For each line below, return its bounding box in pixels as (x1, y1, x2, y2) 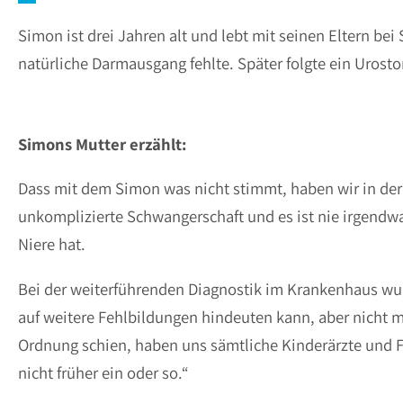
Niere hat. (18, 233, 85, 255)
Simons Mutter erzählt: (18, 132, 186, 155)
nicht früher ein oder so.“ (18, 361, 189, 383)
